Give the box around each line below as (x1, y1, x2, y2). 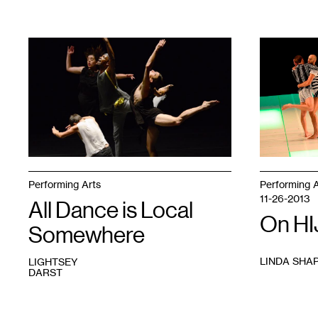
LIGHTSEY (28, 256, 77, 268)
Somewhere (28, 222, 145, 248)
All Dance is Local (28, 197, 193, 223)
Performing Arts (28, 178, 101, 190)
